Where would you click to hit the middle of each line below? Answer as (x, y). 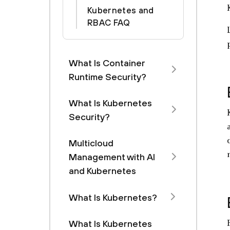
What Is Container (107, 63)
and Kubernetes (102, 171)
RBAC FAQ (109, 23)
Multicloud (91, 143)
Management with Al (112, 157)
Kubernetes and (121, 10)
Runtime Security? (108, 77)
